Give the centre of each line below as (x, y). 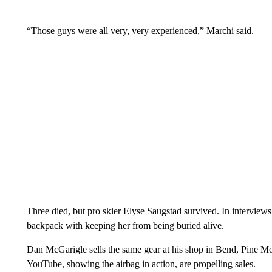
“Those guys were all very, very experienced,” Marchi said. (140, 30)
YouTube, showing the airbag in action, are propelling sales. (141, 263)
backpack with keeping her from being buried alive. (125, 225)
